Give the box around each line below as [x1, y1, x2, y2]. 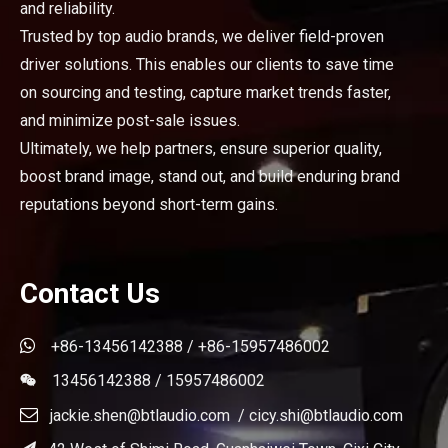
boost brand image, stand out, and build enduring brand [20, 167, 400, 186]
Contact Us [20, 277, 160, 310]
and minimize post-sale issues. [20, 111, 240, 130]
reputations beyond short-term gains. [20, 195, 278, 214]
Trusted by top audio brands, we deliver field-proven [20, 27, 384, 46]
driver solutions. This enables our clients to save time [20, 55, 394, 74]
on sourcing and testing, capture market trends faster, [20, 83, 391, 102]
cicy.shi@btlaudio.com [249, 406, 403, 425]
